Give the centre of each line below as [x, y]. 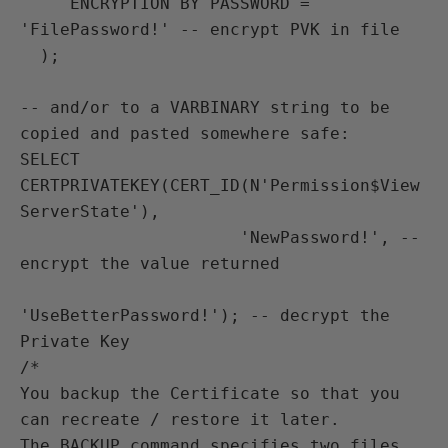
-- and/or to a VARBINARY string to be [205, 107]
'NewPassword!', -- [130, 237]
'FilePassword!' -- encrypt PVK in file [210, 29]
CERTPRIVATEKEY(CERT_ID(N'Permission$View [220, 185]
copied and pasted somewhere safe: [185, 133]
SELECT [50, 159]
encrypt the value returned [150, 263]
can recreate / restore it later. [180, 419]
